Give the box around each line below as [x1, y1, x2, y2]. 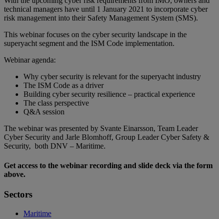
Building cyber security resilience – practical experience [23, 90, 195, 99]
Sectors [4, 189, 32, 199]
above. [4, 170, 25, 178]
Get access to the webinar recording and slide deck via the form [4, 161, 213, 170]
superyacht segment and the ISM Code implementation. [4, 39, 175, 48]
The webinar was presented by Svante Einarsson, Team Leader [4, 124, 198, 133]
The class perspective [23, 99, 89, 108]
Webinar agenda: [4, 56, 56, 65]
